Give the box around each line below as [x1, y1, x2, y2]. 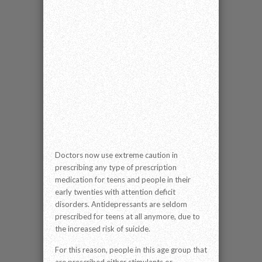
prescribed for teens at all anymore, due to [55, 212, 200, 221]
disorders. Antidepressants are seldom [55, 199, 187, 209]
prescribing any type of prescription [55, 163, 177, 172]
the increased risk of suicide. [55, 224, 150, 233]
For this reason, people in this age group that [55, 245, 207, 254]
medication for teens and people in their [55, 175, 191, 184]
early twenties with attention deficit [55, 187, 175, 196]
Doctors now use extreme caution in [55, 150, 178, 160]
